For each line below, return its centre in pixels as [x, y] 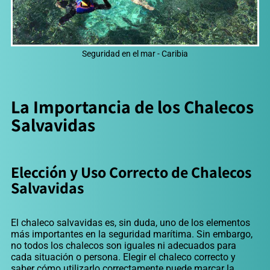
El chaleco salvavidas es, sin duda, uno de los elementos [130, 223]
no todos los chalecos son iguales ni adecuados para [124, 246]
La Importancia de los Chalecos [132, 107]
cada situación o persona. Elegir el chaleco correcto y [123, 257]
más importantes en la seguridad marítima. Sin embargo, [132, 234]
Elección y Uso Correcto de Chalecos [131, 172]
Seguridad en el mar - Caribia [135, 54]
